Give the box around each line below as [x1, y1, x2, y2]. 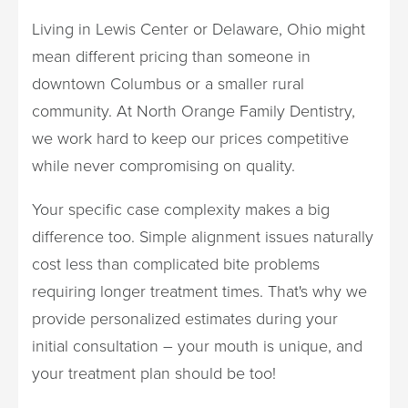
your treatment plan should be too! [32, 361, 276, 385]
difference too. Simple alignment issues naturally [32, 224, 373, 249]
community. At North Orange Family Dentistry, [32, 98, 355, 123]
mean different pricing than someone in [32, 44, 311, 68]
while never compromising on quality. [32, 153, 295, 178]
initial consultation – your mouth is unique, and [32, 333, 362, 358]
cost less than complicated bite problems [32, 251, 320, 276]
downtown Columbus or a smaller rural [32, 71, 304, 96]
